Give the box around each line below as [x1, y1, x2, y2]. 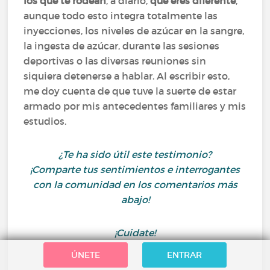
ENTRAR [167, 250, 202, 260]
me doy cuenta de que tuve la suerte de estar [24, 85, 237, 97]
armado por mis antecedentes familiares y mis [24, 100, 246, 112]
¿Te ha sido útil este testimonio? [58, 148, 212, 160]
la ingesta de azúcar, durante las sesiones [24, 40, 220, 52]
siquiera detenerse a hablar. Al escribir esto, [24, 70, 230, 82]
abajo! [121, 193, 149, 206]
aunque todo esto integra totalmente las [24, 10, 218, 22]
